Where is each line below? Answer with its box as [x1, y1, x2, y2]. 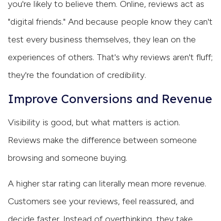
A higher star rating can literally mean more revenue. [8, 178, 206, 189]
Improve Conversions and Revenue [8, 91, 212, 107]
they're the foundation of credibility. [8, 70, 146, 81]
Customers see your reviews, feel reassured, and [8, 196, 194, 207]
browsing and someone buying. [8, 152, 127, 164]
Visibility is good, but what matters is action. [8, 117, 180, 128]
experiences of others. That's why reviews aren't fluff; [8, 52, 213, 63]
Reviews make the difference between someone [8, 135, 197, 146]
